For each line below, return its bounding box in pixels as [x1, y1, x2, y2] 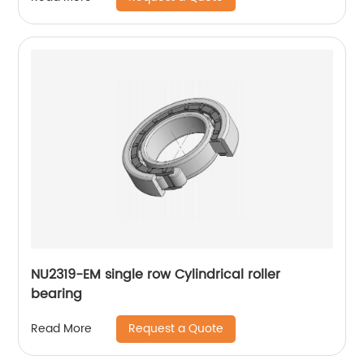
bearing [31, 283, 83, 305]
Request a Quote [128, 318, 224, 338]
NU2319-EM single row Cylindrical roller [31, 263, 281, 285]
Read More [31, 319, 93, 339]
